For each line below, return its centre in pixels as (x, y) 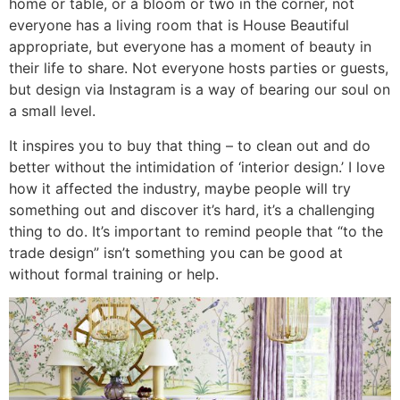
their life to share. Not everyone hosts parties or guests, (199, 68)
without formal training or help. (114, 274)
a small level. (52, 111)
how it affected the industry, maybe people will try (180, 188)
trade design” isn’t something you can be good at (176, 252)
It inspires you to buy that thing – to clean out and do (190, 145)
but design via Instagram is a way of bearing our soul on (200, 90)
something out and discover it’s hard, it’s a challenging (192, 209)
